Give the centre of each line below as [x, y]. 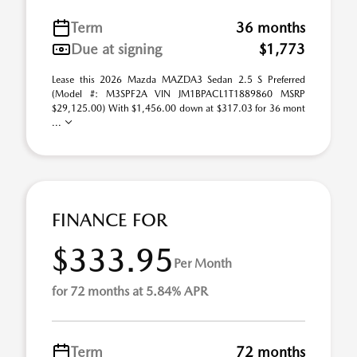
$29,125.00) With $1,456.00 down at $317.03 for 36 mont [178, 108]
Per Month [203, 263]
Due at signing [116, 49]
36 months [271, 27]
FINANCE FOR [110, 220]
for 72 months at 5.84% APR [130, 291]
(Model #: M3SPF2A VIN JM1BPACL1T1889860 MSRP [178, 94]
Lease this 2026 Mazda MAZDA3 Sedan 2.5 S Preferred [178, 80]
